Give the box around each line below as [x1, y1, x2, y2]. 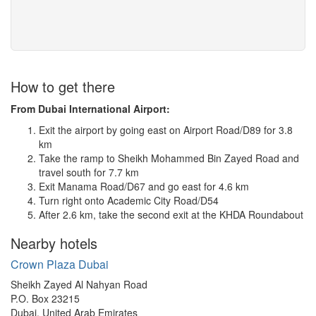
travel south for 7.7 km [39, 165, 139, 180]
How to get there [11, 76, 115, 97]
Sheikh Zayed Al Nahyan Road [11, 277, 147, 292]
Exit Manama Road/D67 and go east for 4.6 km [39, 179, 249, 194]
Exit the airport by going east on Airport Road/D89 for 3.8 [39, 123, 293, 138]
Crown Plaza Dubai [11, 256, 109, 273]
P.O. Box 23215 [11, 291, 80, 306]
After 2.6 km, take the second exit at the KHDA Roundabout [39, 207, 303, 222]
